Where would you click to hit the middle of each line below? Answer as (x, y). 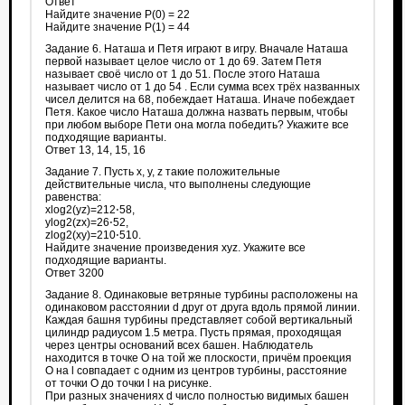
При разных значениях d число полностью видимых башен (197, 396)
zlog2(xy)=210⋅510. (93, 235)
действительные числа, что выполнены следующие (178, 185)
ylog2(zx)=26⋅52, (86, 223)
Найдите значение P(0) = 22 (117, 15)
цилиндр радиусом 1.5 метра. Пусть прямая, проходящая (193, 333)
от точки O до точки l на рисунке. (128, 384)
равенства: (73, 198)
